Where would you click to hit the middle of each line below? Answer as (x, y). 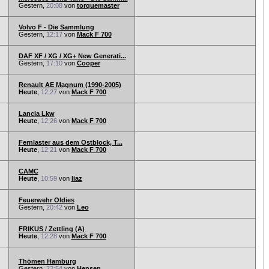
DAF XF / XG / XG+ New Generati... (72, 56)
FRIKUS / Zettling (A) (51, 229)
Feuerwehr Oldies (46, 200)
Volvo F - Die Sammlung (56, 27)
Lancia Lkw (36, 113)
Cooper (88, 63)
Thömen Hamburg (47, 261)
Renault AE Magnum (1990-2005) (70, 85)
